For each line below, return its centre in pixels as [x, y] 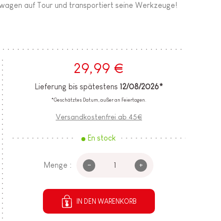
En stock [102, 138]
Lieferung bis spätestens [77, 87]
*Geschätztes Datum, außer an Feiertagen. [99, 100]
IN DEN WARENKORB [106, 202]
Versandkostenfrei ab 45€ [99, 117]
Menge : [58, 165]
